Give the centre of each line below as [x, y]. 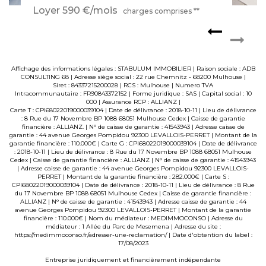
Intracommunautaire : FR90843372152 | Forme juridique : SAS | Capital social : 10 [133, 94]
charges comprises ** [161, 11]
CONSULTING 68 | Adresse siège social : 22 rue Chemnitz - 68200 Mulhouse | [133, 77]
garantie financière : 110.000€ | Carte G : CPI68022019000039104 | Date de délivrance [133, 144]
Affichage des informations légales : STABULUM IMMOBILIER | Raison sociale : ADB [133, 69]
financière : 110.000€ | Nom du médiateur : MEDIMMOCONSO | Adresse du [133, 218]
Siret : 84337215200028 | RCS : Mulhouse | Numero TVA [133, 85]
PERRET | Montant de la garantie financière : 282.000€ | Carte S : [133, 177]
